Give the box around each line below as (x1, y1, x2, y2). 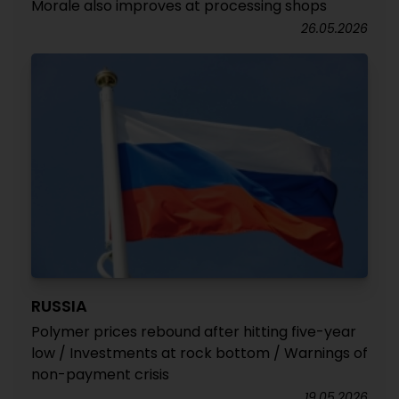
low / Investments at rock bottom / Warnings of (31, 342, 368, 363)
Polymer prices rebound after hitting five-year (31, 321, 356, 342)
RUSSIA (31, 294, 87, 317)
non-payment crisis (31, 363, 169, 385)
